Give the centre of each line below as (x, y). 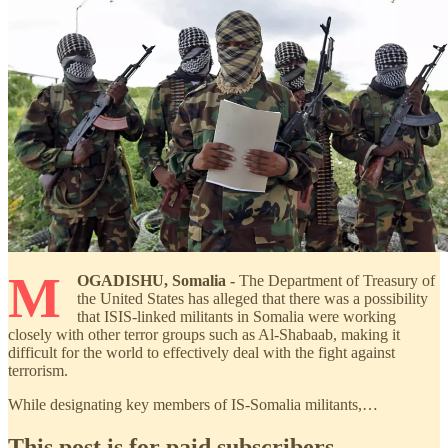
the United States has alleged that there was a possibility (252, 299)
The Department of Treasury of (335, 281)
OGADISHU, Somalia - (156, 281)
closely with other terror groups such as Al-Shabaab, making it (204, 335)
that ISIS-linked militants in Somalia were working (236, 317)
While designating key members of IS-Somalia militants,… (193, 405)
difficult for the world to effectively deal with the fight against (201, 353)
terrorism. (38, 371)
